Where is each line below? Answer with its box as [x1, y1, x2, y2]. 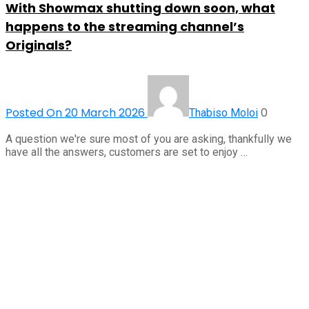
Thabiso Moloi [189, 106, 258, 119]
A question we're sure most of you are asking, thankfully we [6, 132, 292, 146]
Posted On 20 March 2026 [6, 104, 148, 121]
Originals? [6, 36, 72, 54]
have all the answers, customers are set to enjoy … [6, 145, 248, 159]
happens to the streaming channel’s [6, 17, 244, 35]
